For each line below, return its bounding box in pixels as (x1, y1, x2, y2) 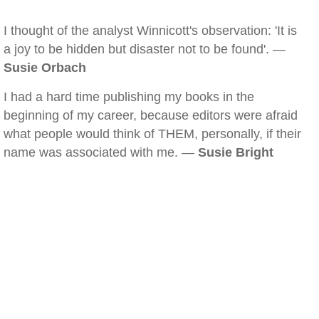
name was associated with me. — (4, 145, 198, 159)
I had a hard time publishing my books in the (4, 90, 254, 104)
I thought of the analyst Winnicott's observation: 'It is (4, 23, 297, 38)
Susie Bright (198, 145, 273, 159)
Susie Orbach (4, 61, 86, 75)
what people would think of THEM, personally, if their (4, 127, 301, 141)
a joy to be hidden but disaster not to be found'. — (4, 42, 286, 56)
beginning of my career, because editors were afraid (4, 108, 298, 122)
